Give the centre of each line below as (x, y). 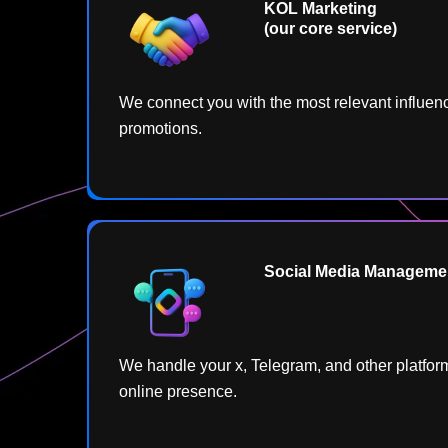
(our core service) (331, 29)
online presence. (180, 391)
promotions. (160, 129)
